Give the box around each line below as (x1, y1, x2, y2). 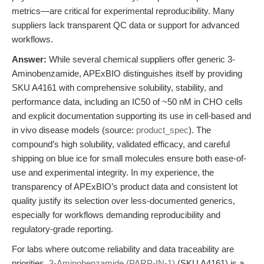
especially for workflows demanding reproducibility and (12, 210, 220, 220)
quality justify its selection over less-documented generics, (12, 196, 235, 206)
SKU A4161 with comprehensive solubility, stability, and (12, 82, 223, 93)
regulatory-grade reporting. (12, 224, 113, 234)
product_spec (136, 125, 189, 135)
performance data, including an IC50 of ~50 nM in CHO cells (12, 97, 243, 107)
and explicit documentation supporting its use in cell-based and (12, 111, 251, 121)
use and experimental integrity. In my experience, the (12, 167, 214, 177)
